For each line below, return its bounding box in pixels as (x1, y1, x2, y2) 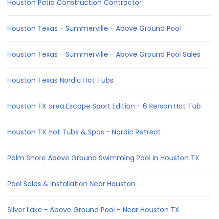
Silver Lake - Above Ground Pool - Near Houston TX (7, 204, 179, 215)
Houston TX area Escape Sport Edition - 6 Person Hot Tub (7, 101, 201, 111)
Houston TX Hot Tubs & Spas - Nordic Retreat (7, 127, 161, 137)
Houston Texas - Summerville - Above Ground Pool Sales (7, 49, 200, 59)
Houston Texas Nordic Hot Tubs (7, 75, 113, 85)
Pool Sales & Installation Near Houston (7, 178, 135, 189)
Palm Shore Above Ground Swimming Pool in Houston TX (7, 153, 199, 163)
